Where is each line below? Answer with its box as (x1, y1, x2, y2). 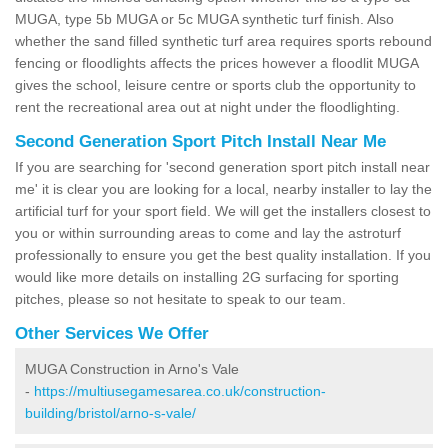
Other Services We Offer (15, 323, 209, 343)
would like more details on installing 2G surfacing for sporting (15, 268, 399, 285)
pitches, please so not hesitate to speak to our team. (15, 290, 346, 307)
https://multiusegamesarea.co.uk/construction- (34, 382, 326, 399)
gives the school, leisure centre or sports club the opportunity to (15, 76, 416, 93)
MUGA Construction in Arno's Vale (25, 360, 239, 377)
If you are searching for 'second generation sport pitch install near (15, 158, 430, 175)
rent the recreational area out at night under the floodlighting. (15, 98, 400, 115)
